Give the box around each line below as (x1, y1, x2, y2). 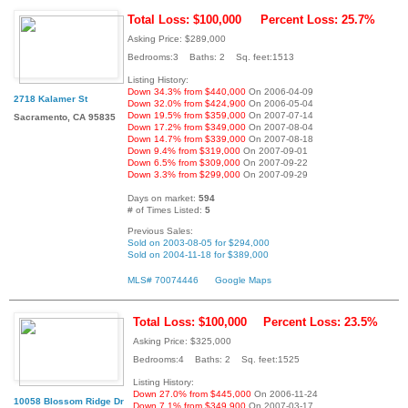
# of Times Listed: (127, 205, 205, 216)
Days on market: (127, 193, 199, 204)
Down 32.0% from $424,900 (127, 98, 246, 109)
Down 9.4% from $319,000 (127, 146, 240, 157)
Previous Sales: (127, 226, 193, 237)
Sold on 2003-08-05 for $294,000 (127, 238, 270, 249)
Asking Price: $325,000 (133, 335, 231, 346)
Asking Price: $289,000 (127, 34, 226, 45)
